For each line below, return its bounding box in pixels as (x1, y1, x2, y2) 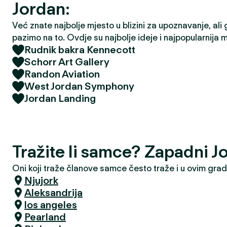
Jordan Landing (24, 92, 96, 104)
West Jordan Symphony (24, 80, 134, 92)
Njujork (24, 174, 58, 186)
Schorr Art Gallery (24, 56, 109, 68)
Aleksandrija (24, 186, 83, 199)
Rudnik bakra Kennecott (24, 44, 135, 56)
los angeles (24, 199, 77, 211)
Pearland (24, 211, 66, 223)
